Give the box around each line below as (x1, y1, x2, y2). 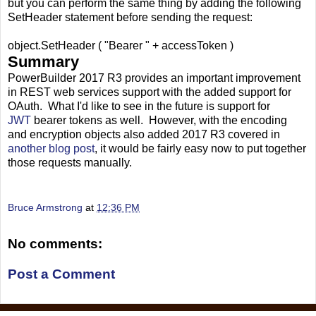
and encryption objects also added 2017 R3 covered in (8, 128, 280, 141)
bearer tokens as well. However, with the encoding (31, 114, 287, 127)
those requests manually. (8, 157, 132, 169)
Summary (8, 53, 79, 71)
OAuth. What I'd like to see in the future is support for (8, 100, 270, 113)
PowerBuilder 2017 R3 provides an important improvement (8, 72, 300, 85)
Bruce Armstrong (8, 201, 83, 213)
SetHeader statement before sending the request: (8, 11, 253, 24)
